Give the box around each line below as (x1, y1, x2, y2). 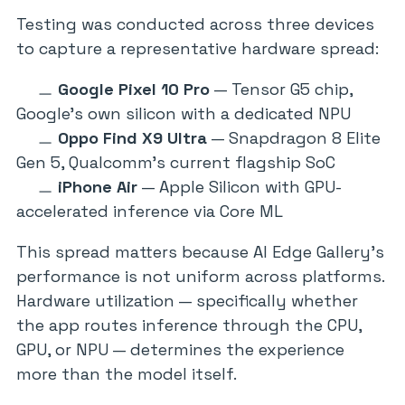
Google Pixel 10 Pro (58, 79, 210, 99)
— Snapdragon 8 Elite (207, 127, 381, 148)
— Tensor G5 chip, (210, 79, 353, 99)
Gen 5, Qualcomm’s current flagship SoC (16, 152, 335, 173)
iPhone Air (58, 176, 137, 197)
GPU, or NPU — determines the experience (16, 339, 344, 360)
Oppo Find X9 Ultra (58, 127, 207, 148)
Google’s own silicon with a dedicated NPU (16, 103, 351, 124)
